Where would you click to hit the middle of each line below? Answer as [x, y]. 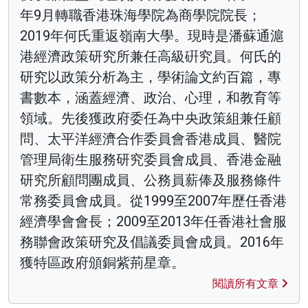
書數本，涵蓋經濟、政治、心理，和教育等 [151, 97]
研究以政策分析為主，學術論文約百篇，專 [151, 77]
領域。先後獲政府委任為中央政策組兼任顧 [151, 118]
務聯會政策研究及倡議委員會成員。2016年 [152, 242]
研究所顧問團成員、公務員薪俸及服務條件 [151, 180]
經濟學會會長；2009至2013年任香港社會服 [153, 221]
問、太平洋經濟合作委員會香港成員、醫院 [151, 139]
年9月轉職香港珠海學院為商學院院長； [141, 15]
